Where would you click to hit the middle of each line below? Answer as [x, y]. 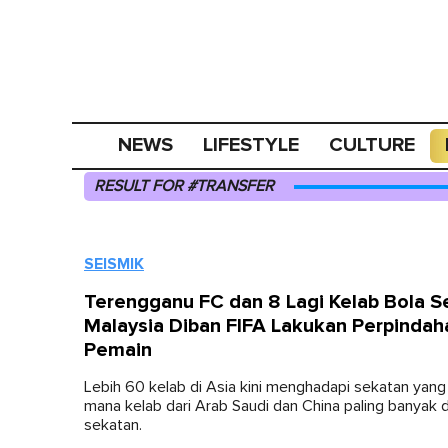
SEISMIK [114, 264]
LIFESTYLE [251, 145]
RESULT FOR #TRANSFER [184, 186]
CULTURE [372, 145]
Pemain [118, 350]
